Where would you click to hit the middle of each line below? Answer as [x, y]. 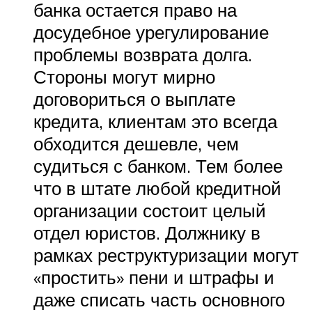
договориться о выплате [134, 99]
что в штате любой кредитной [157, 188]
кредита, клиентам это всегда [155, 122]
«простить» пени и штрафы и [154, 278]
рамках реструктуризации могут [166, 255]
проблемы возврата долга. [143, 55]
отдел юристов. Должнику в [147, 233]
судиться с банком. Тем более [158, 166]
